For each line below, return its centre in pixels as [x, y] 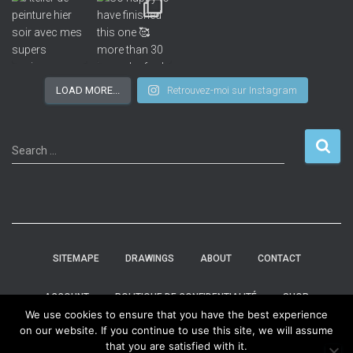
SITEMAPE [76, 258]
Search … [34, 150]
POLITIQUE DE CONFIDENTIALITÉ [186, 297]
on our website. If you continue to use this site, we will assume [176, 330]
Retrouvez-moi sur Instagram [232, 90]
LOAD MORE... [88, 90]
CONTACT [279, 258]
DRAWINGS [149, 258]
